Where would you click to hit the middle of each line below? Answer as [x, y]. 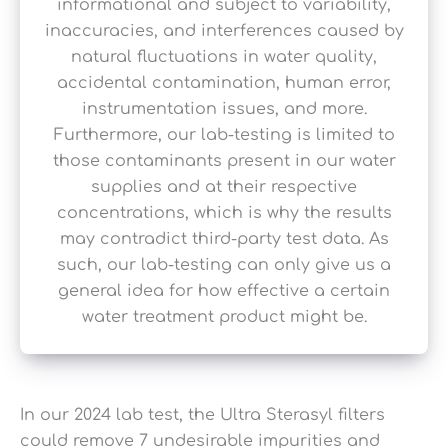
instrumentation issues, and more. [224, 109]
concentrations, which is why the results [224, 213]
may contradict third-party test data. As [224, 239]
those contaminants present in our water [224, 161]
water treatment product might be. [224, 317]
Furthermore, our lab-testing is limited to [224, 135]
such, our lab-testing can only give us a [224, 265]
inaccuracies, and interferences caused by [224, 31]
